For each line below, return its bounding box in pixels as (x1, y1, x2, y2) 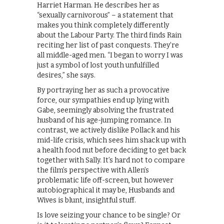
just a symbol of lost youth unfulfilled (37, 61, 159, 70)
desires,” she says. (37, 71, 95, 80)
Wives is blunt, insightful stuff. (37, 196, 136, 205)
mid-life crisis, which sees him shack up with (37, 136, 186, 145)
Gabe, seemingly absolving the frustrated (37, 106, 173, 115)
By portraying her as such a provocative (37, 86, 169, 95)
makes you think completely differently (37, 21, 169, 30)
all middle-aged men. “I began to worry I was (37, 51, 183, 60)
